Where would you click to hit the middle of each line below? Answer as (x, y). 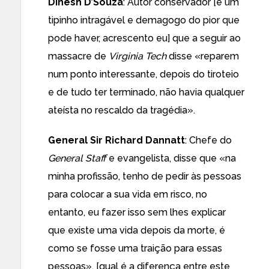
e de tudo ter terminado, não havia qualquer (146, 92)
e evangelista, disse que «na (172, 158)
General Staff (78, 158)
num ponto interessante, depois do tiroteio (144, 74)
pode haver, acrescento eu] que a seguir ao (144, 38)
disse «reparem (203, 56)
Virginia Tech (138, 56)
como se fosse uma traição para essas (135, 248)
